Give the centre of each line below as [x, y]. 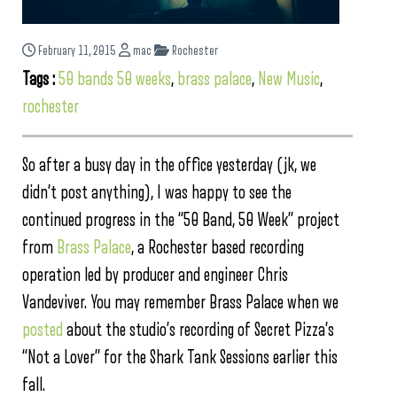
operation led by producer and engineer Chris [155, 276]
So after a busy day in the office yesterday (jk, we [169, 166]
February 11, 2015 [77, 51]
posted [43, 331]
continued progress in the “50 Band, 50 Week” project [181, 221]
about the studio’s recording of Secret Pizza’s [198, 331]
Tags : [40, 80]
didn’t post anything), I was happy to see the [157, 193]
